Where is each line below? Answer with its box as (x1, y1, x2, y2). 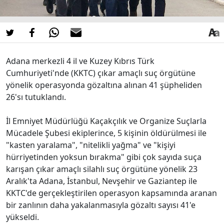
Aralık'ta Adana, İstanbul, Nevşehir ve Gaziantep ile (6, 175, 197, 186)
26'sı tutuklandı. (6, 91, 66, 102)
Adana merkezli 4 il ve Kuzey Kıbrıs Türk (6, 55, 154, 66)
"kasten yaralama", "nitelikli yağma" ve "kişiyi (6, 139, 175, 150)
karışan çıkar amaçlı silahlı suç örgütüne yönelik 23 (6, 163, 197, 174)
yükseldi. (6, 211, 39, 222)
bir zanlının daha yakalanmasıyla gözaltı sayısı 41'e (6, 199, 195, 210)
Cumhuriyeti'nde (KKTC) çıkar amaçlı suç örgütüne (6, 67, 195, 78)
